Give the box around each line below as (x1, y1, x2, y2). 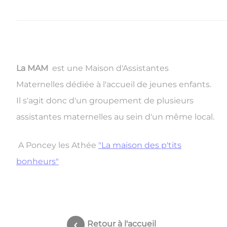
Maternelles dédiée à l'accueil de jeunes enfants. (16, 80, 211, 90)
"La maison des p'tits (98, 140, 181, 150)
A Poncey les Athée (16, 140, 98, 150)
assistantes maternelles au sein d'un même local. (16, 112, 214, 122)
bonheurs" (16, 156, 59, 166)
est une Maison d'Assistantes (50, 63, 169, 73)
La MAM (16, 63, 50, 73)
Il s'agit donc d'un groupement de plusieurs (16, 96, 194, 106)
